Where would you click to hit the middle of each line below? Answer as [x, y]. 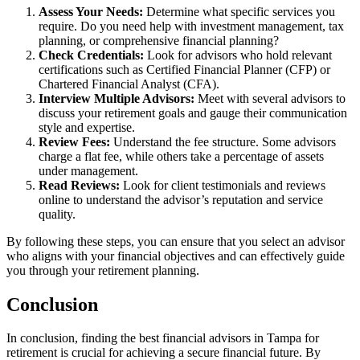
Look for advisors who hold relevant [238, 55]
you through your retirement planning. [103, 270]
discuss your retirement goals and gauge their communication [193, 112]
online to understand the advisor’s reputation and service [181, 199]
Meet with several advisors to [270, 98]
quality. [57, 214]
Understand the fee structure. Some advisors [223, 141]
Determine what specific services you [239, 11]
